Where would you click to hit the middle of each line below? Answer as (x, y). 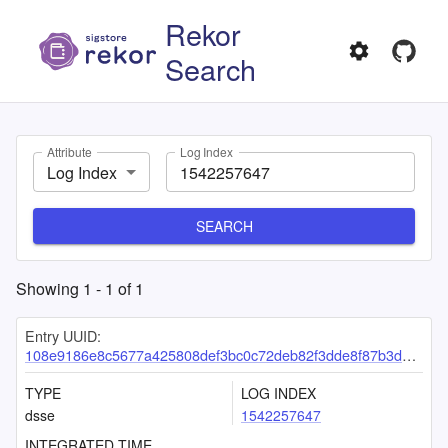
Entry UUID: (63, 335)
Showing (49, 288)
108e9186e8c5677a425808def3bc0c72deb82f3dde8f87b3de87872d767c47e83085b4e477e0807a (213, 354)
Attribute (69, 152)
